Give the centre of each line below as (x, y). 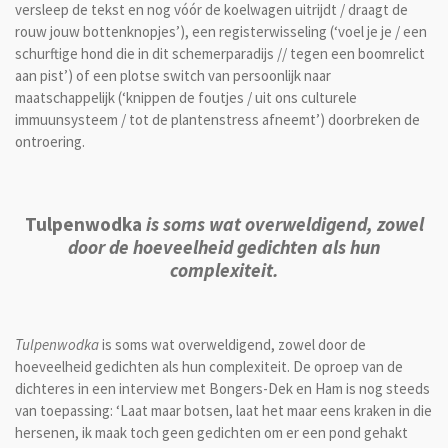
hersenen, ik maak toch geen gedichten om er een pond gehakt (211, 432)
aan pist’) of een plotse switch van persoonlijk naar (173, 76)
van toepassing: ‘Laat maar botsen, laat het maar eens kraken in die (223, 410)
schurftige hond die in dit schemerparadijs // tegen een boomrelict (220, 54)
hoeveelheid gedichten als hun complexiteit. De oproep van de (209, 366)
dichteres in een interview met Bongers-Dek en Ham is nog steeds (222, 388)
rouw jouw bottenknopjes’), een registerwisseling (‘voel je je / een (221, 32)
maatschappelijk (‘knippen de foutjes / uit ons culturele (186, 98)
